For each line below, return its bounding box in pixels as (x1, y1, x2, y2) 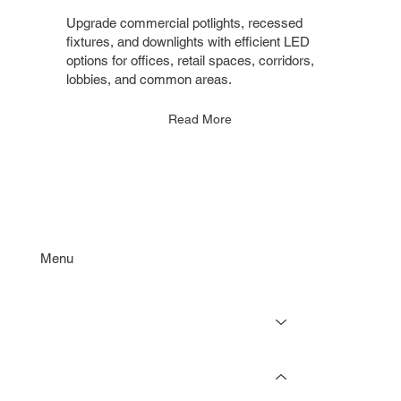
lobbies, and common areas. (66, 72, 233, 88)
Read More (168, 111, 233, 126)
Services (40, 313, 95, 331)
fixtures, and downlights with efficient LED (66, 34, 311, 50)
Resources (40, 369, 107, 387)
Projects (40, 341, 93, 359)
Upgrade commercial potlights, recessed (66, 15, 303, 31)
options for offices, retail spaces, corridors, (66, 53, 315, 69)
